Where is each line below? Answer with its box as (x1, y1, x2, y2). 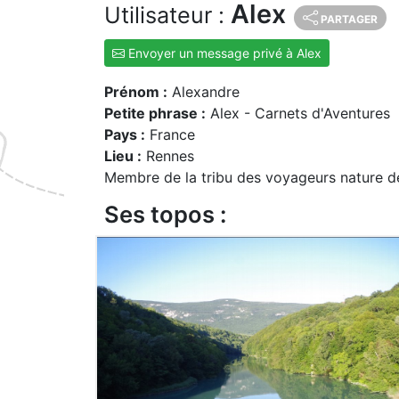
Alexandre (167, 82, 240, 101)
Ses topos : (104, 200, 226, 229)
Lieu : (104, 146, 142, 165)
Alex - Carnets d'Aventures (206, 103, 390, 122)
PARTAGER (321, 12, 378, 26)
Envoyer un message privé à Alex (125, 45, 322, 61)
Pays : (104, 125, 145, 143)
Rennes (142, 146, 194, 165)
